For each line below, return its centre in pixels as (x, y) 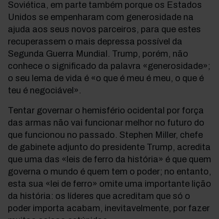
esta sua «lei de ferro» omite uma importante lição (109, 184)
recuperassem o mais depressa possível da (95, 42)
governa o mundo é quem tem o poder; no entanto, (109, 172)
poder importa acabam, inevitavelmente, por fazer (109, 208)
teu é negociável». (44, 90)
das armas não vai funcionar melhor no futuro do (106, 123)
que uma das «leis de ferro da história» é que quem (109, 159)
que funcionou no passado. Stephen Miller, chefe (105, 135)
